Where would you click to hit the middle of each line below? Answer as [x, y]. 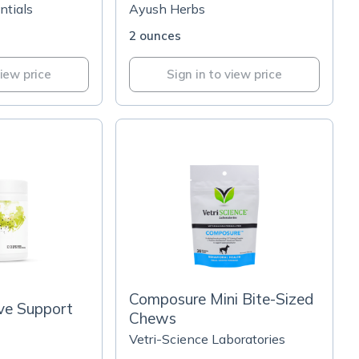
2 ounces [155, 36]
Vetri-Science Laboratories [207, 339]
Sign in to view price [224, 74]
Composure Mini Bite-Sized [221, 299]
